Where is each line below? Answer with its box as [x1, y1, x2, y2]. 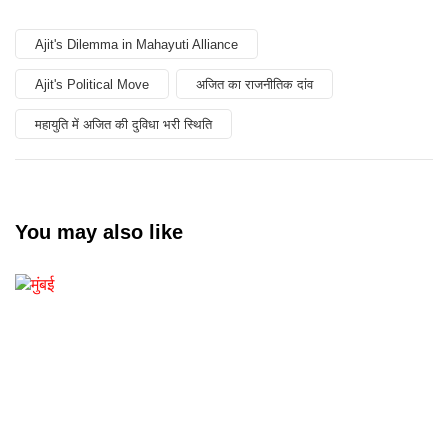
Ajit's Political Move [35, 76, 149, 92]
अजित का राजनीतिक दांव [196, 76, 313, 92]
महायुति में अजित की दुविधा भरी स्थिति [35, 116, 212, 132]
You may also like [15, 221, 183, 243]
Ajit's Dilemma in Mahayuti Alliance [35, 36, 238, 52]
